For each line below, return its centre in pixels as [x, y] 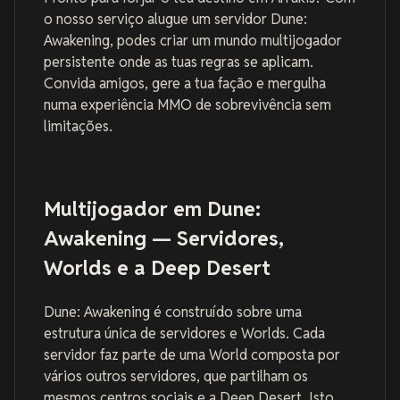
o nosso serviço [96, 20]
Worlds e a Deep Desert [157, 267]
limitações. [78, 127]
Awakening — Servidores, [164, 237]
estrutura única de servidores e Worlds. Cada [184, 334]
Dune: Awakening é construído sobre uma [173, 312]
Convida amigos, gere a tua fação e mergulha [185, 84]
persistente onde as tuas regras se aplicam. [179, 62]
